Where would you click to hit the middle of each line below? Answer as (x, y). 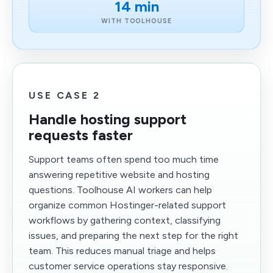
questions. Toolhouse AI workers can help (120, 190)
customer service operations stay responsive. (128, 266)
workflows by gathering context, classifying (125, 220)
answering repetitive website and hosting (119, 175)
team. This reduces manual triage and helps (122, 251)
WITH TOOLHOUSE (136, 21)
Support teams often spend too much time (124, 159)
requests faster (81, 135)
